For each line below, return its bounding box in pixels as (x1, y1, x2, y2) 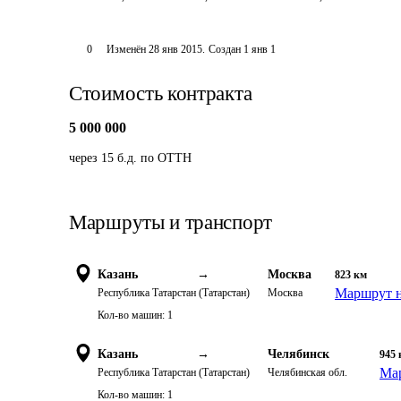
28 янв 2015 (148, 43, 202, 55)
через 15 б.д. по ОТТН (69, 151, 192, 165)
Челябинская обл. (268, 366, 347, 379)
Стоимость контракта (69, 82, 252, 105)
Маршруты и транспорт (69, 211, 272, 234)
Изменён (106, 43, 149, 55)
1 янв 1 (243, 43, 276, 55)
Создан (208, 43, 241, 55)
